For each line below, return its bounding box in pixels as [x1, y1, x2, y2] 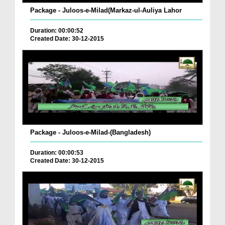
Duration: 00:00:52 [30, 27, 83, 35]
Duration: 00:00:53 [30, 149, 83, 156]
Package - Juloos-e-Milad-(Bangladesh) [30, 128, 151, 136]
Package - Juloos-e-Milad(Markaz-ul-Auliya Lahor [30, 7, 182, 15]
